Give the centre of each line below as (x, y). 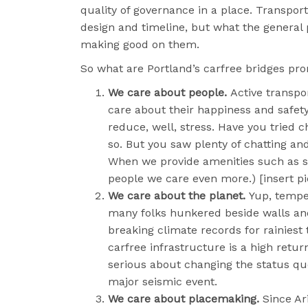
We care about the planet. (178, 195)
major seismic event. (164, 281)
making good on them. (140, 44)
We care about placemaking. (184, 298)
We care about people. (169, 92)
